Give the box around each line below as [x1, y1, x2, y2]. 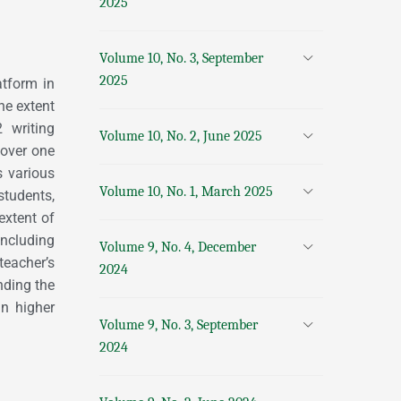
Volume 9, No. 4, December [99, 239, 256, 255]
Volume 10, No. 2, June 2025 [99, 128, 262, 144]
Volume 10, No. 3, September [99, 50, 263, 66]
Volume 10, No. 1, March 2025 [99, 183, 273, 200]
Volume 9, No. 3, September [99, 317, 258, 333]
